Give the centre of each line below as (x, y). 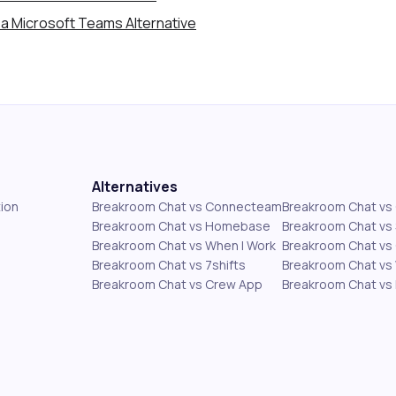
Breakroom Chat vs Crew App (177, 284)
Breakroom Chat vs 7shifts (169, 265)
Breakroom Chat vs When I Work (184, 245)
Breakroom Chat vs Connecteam (187, 206)
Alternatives (135, 187)
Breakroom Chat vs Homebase (181, 226)
